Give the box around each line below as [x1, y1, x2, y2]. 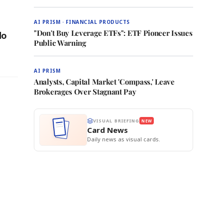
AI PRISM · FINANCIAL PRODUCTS [34, 18, 130, 25]
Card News [87, 125, 128, 135]
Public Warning [34, 38, 86, 48]
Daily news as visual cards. [87, 135, 160, 143]
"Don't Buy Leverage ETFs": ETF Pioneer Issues [34, 28, 193, 38]
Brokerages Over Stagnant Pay [34, 87, 136, 97]
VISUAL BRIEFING [93, 117, 140, 124]
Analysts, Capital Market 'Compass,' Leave [34, 77, 175, 87]
